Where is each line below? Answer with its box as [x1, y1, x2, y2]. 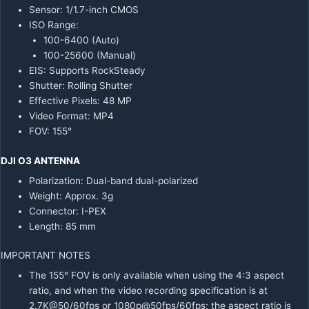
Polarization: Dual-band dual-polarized [29, 175, 199, 186]
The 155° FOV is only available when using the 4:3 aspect [29, 270, 285, 281]
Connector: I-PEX [29, 205, 107, 217]
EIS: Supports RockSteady [29, 65, 146, 77]
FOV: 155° [29, 126, 72, 137]
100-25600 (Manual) [43, 50, 136, 61]
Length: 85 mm [29, 220, 97, 232]
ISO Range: [29, 19, 79, 31]
